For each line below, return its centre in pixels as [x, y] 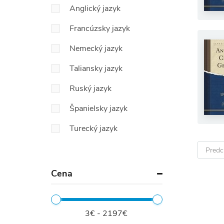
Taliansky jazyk [96, 68]
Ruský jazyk [90, 88]
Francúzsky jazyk [100, 28]
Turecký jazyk [93, 128]
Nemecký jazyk [96, 48]
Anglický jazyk [95, 8]
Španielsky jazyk [98, 108]
